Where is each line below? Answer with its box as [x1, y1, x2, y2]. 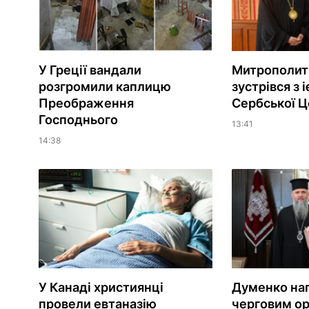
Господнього [38, 112, 118, 128]
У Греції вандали [38, 63, 141, 78]
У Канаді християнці [38, 280, 163, 295]
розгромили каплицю [38, 79, 171, 94]
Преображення [38, 96, 134, 111]
